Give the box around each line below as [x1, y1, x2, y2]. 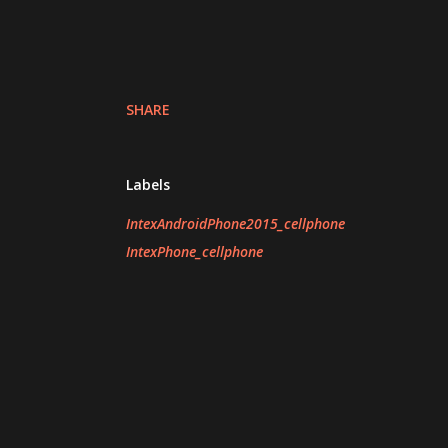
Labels [126, 175, 170, 194]
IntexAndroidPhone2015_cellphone [126, 214, 345, 233]
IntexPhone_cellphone [126, 242, 263, 261]
